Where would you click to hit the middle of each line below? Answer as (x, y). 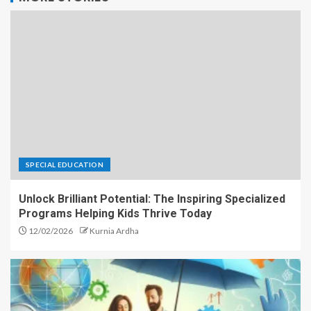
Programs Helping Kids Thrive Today (115, 214)
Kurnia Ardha (114, 231)
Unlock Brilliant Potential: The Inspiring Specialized (152, 199)
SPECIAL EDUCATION (65, 165)
